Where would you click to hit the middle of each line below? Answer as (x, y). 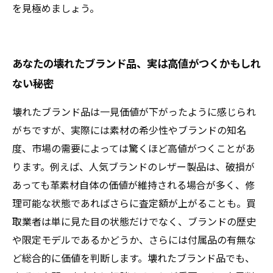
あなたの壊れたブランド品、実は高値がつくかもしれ (136, 63)
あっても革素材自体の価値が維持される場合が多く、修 (133, 185)
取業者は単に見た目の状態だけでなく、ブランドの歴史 (134, 221)
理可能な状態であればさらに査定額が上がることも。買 (134, 203)
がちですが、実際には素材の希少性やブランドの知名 (129, 130)
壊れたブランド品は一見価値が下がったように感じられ (134, 112)
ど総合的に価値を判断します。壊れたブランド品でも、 (133, 258)
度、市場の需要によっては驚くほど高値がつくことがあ (134, 148)
